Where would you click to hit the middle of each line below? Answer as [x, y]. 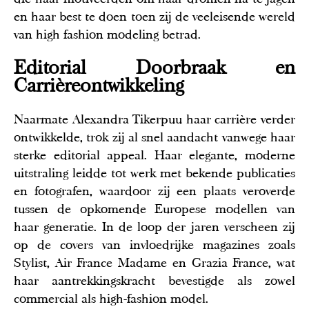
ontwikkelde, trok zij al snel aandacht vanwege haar [154, 137]
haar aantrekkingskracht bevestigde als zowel [154, 280]
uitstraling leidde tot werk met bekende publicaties [154, 173]
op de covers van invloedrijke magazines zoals [154, 245]
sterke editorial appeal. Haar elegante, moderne [154, 155]
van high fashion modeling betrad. [107, 34]
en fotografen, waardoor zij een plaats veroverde [154, 191]
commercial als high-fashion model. [111, 298]
